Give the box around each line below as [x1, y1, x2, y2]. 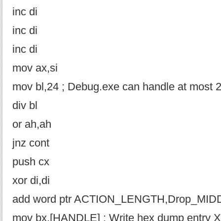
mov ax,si [12, 62, 58, 74]
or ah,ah [12, 118, 51, 130]
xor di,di [12, 175, 50, 186]
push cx [12, 156, 49, 168]
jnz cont [12, 137, 49, 149]
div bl [12, 100, 37, 111]
